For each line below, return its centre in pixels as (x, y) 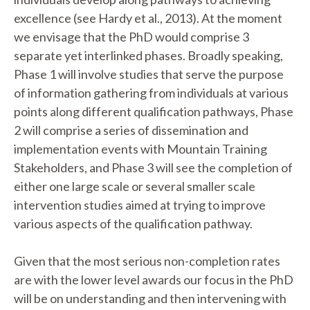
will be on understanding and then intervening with (150, 298)
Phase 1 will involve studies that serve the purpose (149, 74)
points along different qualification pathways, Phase (154, 111)
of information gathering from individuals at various (151, 93)
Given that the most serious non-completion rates (147, 261)
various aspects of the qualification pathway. (133, 224)
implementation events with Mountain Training (140, 149)
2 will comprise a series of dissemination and (131, 130)
